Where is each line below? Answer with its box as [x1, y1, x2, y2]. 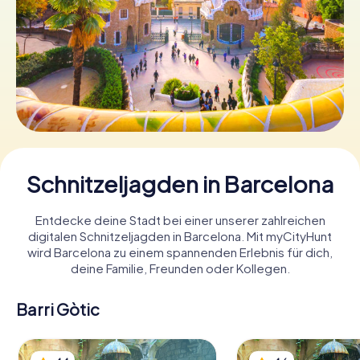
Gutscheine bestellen [118, 99, 242, 115]
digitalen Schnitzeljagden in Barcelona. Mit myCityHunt [28, 227, 332, 243]
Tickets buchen [136, 41, 224, 57]
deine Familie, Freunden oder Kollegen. [70, 260, 290, 276]
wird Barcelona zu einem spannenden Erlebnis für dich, [27, 243, 333, 260]
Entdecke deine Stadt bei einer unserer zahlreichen [35, 211, 325, 227]
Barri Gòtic [16, 298, 100, 319]
